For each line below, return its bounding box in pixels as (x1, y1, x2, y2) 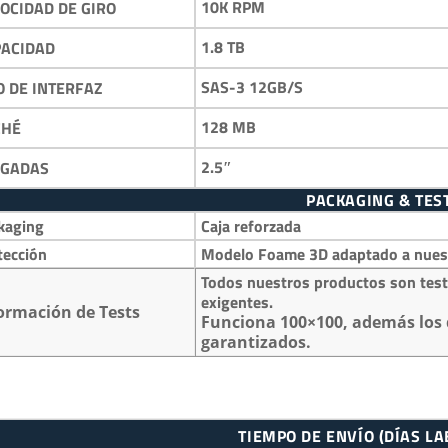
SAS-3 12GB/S (201, 75, 303, 100)
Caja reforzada (201, 213, 301, 238)
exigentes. (201, 289, 273, 314)
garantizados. (201, 330, 315, 353)
